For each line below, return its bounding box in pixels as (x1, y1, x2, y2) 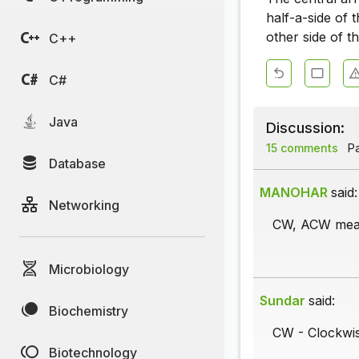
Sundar (260, 292, 305, 309)
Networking (49, 196, 119, 213)
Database (49, 155, 106, 171)
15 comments (266, 141, 338, 155)
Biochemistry (49, 302, 128, 319)
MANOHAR (260, 184, 328, 201)
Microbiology (49, 260, 129, 277)
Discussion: (266, 119, 345, 137)
